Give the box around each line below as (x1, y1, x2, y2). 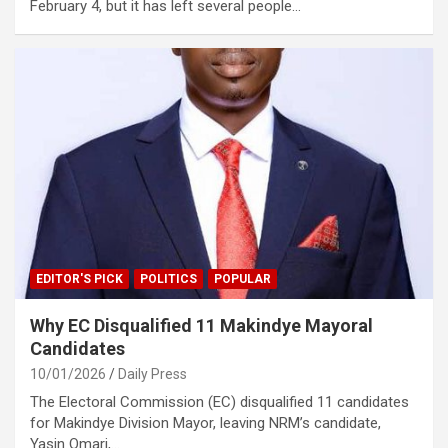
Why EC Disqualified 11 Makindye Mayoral (30, 314, 373, 336)
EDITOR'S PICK (36, 271, 123, 286)
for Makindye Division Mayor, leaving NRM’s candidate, (30, 413, 381, 432)
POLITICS (140, 271, 197, 286)
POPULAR (214, 271, 271, 286)
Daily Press (118, 365, 187, 382)
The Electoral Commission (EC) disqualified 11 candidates (30, 392, 409, 411)
